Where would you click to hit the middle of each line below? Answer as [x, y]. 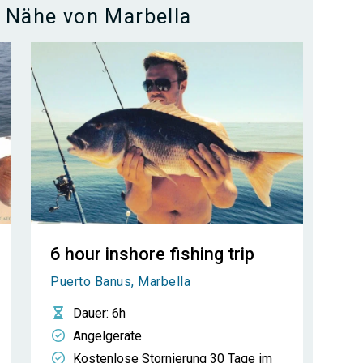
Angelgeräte [107, 336]
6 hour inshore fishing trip [152, 254]
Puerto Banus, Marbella [120, 282]
